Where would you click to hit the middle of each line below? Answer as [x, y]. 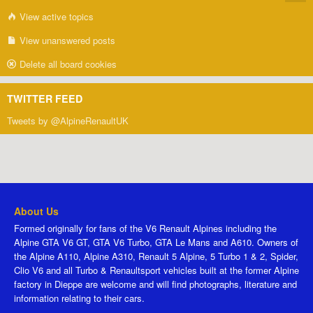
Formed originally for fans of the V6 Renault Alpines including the [145, 228]
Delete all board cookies [67, 64]
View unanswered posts [66, 41]
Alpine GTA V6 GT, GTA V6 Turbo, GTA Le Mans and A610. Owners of [156, 242]
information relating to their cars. [79, 298]
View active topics [55, 17]
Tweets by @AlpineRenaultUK [68, 121]
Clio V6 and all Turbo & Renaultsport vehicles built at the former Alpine [156, 270]
